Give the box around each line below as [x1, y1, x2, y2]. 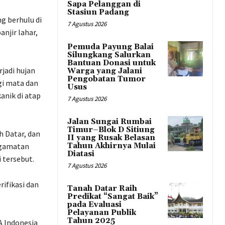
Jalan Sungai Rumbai [67, 117, 152, 127]
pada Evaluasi [67, 199, 122, 209]
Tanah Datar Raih [67, 183, 137, 193]
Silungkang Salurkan [67, 50, 151, 60]
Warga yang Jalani [67, 66, 142, 76]
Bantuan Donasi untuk [67, 58, 156, 68]
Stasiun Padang [67, 7, 129, 17]
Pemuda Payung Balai [67, 42, 154, 52]
